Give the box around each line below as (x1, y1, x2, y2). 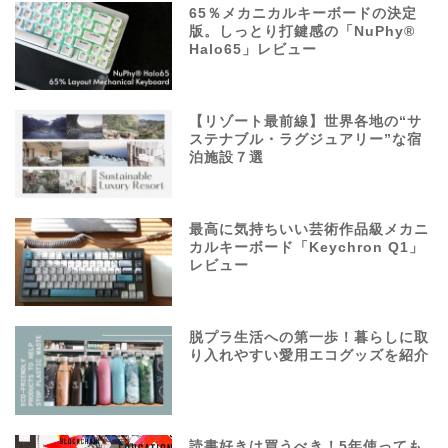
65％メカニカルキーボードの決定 (189, 5, 418, 21)
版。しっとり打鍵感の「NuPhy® (189, 23, 416, 39)
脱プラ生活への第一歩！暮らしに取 (189, 330, 430, 346)
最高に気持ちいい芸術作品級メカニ (189, 222, 430, 238)
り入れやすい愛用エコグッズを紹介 (189, 348, 430, 364)
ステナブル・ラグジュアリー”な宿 (189, 132, 423, 148)
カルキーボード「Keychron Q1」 (189, 240, 425, 256)
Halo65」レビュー (189, 41, 318, 57)
